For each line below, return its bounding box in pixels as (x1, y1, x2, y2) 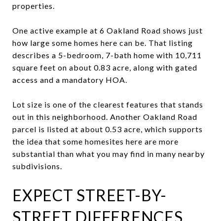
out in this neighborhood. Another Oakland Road (12, 111, 197, 121)
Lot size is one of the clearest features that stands (12, 99, 203, 109)
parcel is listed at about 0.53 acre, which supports (12, 124, 203, 134)
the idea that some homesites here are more (12, 136, 179, 146)
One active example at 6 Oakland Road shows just (12, 25, 203, 35)
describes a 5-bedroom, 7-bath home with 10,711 (12, 50, 202, 60)
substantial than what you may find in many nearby (12, 148, 205, 158)
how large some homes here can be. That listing (12, 37, 193, 47)
